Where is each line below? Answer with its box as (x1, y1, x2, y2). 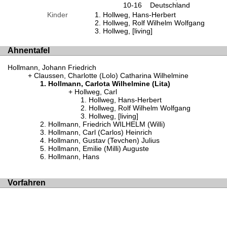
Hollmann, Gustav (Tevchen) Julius (48, 136, 160, 144)
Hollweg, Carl (74, 87, 117, 96)
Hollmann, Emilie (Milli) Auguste (48, 144, 149, 153)
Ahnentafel (8, 46, 50, 55)
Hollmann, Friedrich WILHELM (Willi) (48, 120, 165, 128)
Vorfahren (8, 178, 46, 187)
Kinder (47, 10, 68, 19)
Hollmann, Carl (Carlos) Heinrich (48, 128, 152, 136)
